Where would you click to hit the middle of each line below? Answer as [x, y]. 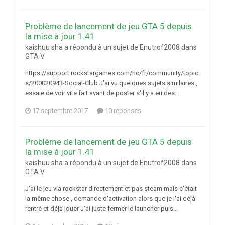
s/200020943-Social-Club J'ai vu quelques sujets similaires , [111, 83]
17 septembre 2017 [60, 111]
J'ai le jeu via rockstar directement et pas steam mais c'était [111, 189]
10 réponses [122, 111]
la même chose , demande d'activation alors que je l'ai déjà [110, 199]
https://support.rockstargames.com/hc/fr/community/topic [112, 73]
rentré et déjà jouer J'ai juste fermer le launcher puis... [101, 209]
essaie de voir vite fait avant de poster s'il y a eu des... [102, 93]
